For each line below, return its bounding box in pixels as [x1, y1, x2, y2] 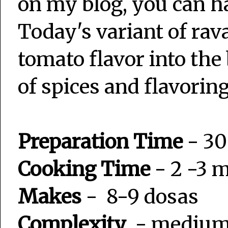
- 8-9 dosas [81, 184, 198, 210]
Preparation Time [18, 129, 183, 155]
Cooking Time [18, 157, 150, 182]
